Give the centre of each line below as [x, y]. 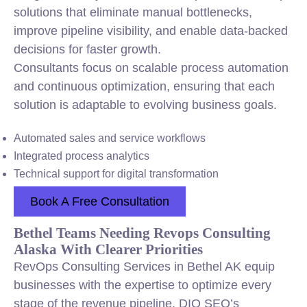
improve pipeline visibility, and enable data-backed [151, 31]
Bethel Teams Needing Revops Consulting [142, 233]
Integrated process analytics [82, 156]
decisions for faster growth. [87, 49]
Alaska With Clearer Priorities [108, 249]
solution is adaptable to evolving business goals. [145, 105]
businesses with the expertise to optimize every [143, 285]
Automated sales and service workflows [110, 138]
